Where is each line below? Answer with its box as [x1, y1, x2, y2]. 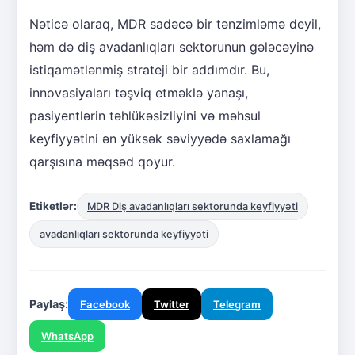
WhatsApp [41, 329, 94, 342]
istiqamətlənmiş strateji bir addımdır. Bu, [29, 61, 269, 78]
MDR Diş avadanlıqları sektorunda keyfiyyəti [87, 200, 298, 212]
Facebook [80, 297, 130, 311]
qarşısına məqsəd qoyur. [29, 153, 175, 170]
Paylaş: [29, 296, 68, 311]
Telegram [213, 297, 261, 311]
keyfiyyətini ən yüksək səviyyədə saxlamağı [29, 130, 291, 147]
